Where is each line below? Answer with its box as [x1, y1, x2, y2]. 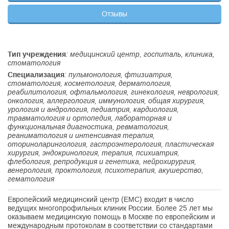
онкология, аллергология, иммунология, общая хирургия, [8, 97, 205, 105]
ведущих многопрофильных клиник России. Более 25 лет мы [8, 204, 213, 212]
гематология [8, 175, 54, 183]
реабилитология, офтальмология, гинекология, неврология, [8, 88, 219, 96]
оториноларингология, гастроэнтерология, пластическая [8, 140, 214, 148]
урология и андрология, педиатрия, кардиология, [8, 105, 179, 113]
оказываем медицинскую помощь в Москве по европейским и [8, 213, 215, 221]
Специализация [8, 71, 64, 79]
